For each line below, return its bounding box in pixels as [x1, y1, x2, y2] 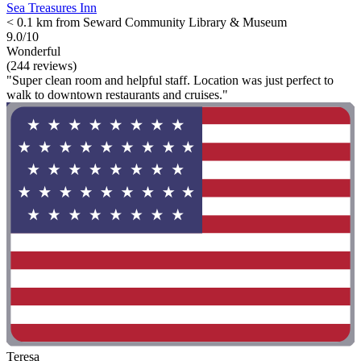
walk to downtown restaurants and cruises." [6, 88, 228, 102]
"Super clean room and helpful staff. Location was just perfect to [6, 73, 334, 88]
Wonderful [6, 44, 60, 59]
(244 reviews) [6, 59, 77, 73]
